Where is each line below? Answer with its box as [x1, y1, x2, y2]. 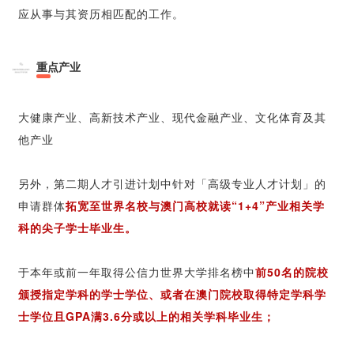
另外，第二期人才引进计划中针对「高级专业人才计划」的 [18, 175, 326, 191]
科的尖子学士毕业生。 [18, 219, 137, 235]
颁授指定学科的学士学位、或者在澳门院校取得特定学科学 [18, 285, 326, 302]
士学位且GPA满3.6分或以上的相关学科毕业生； [18, 307, 275, 324]
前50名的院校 [255, 263, 329, 280]
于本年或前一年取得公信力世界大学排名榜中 [18, 263, 255, 280]
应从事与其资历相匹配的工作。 [18, 5, 184, 21]
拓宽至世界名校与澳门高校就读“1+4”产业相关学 [66, 197, 325, 213]
